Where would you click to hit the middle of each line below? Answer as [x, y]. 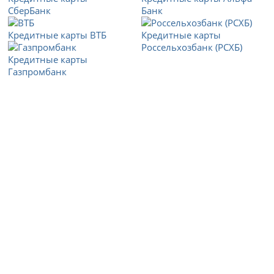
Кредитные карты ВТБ [57, 35]
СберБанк [30, 11]
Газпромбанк [38, 72]
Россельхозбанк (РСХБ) [192, 47]
